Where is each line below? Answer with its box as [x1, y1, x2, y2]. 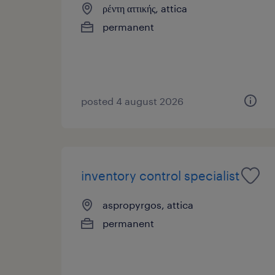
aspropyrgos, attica [103, 198, 193, 211]
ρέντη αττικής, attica [103, 2, 187, 14]
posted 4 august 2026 [81, 95, 184, 107]
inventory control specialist [81, 168, 239, 183]
